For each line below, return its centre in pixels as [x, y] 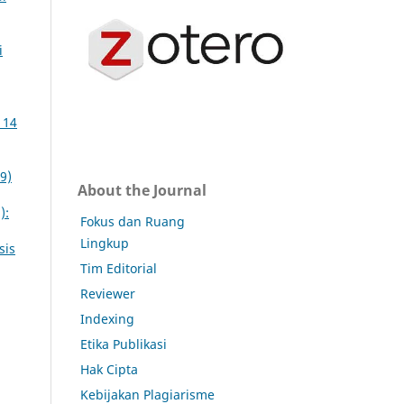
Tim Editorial [119, 268]
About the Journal [142, 190]
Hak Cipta [109, 369]
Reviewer [108, 293]
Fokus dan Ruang [133, 221]
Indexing [107, 318]
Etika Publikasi [124, 344]
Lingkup [105, 243]
